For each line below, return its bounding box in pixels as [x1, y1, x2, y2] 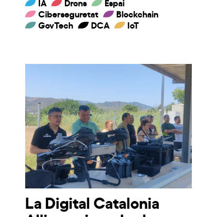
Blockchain [116, 7, 159, 19]
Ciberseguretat [38, 7, 99, 19]
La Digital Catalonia [25, 191, 160, 213]
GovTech [38, 18, 74, 31]
